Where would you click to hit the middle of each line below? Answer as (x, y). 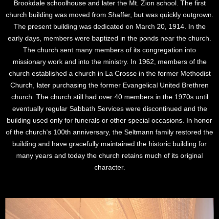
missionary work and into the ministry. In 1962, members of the (109, 61)
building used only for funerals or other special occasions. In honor (109, 120)
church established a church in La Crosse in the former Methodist (109, 73)
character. (109, 167)
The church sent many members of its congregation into (109, 50)
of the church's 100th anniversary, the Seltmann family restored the (109, 132)
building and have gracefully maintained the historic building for (109, 143)
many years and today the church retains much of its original (109, 155)
